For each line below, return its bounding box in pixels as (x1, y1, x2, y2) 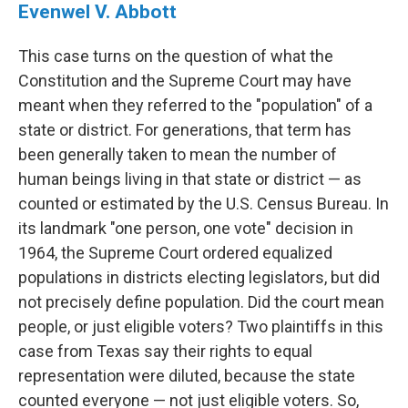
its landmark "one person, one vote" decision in (18, 219, 353, 239)
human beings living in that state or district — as (18, 169, 362, 189)
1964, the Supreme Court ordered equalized (18, 243, 332, 263)
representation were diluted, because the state (18, 366, 355, 386)
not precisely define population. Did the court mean (18, 292, 384, 312)
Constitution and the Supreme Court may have (18, 71, 352, 91)
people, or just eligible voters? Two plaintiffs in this (18, 317, 383, 337)
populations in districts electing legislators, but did (18, 268, 380, 288)
